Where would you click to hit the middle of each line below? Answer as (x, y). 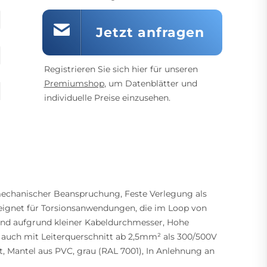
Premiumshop (74, 83)
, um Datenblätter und (150, 83)
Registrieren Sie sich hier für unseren (121, 69)
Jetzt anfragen (150, 32)
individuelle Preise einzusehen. (107, 98)
